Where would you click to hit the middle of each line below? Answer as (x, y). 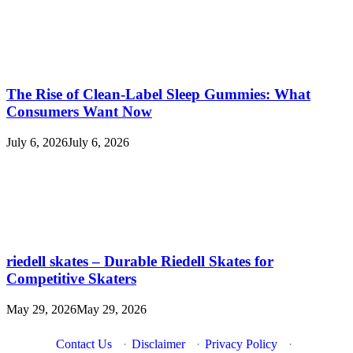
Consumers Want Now (79, 111)
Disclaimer (158, 344)
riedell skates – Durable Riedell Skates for (140, 262)
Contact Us (84, 344)
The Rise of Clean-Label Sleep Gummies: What (158, 94)
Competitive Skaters (71, 279)
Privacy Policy (241, 344)
